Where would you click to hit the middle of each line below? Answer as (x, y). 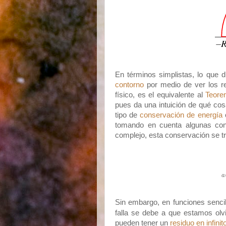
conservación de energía (181, 115)
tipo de (128, 115)
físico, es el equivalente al (160, 95)
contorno (129, 85)
